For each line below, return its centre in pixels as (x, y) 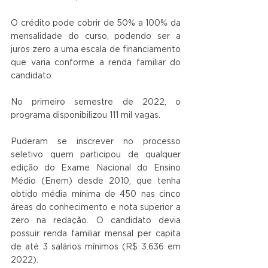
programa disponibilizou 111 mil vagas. (86, 116)
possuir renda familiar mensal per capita (96, 234)
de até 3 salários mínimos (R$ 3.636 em (96, 247)
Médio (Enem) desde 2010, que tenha (96, 182)
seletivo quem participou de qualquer (96, 155)
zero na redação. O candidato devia (96, 221)
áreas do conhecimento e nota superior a (96, 208)
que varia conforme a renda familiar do (96, 63)
